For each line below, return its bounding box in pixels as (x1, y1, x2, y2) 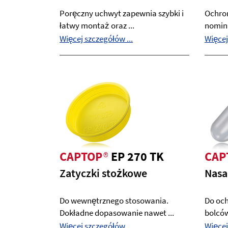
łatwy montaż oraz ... (60, 20, 134, 31)
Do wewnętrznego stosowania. (60, 195, 168, 206)
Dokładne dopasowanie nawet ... (60, 207, 174, 218)
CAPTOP (60, 149, 102, 164)
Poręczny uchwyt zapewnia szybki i (60, 8, 184, 19)
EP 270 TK (111, 149, 164, 164)
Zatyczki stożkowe (60, 166, 147, 180)
